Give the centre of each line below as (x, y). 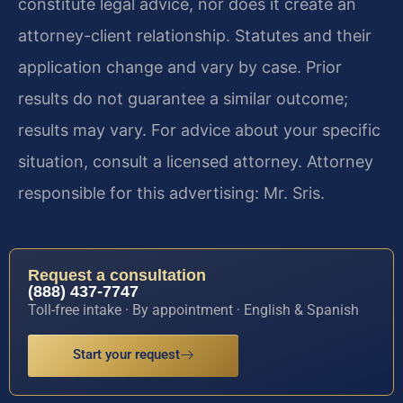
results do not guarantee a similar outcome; (183, 99)
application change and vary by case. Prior (180, 67)
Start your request (126, 354)
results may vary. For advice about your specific (199, 130)
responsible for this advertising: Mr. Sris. (171, 193)
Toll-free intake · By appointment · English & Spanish (193, 310)
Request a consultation (117, 276)
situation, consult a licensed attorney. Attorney (196, 162)
